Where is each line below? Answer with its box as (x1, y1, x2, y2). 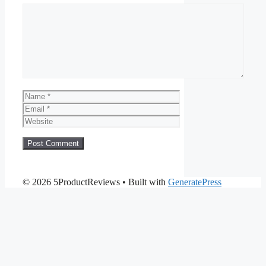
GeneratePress (168, 177, 221, 188)
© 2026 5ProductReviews (23, 177, 120, 188)
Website (22, 115, 52, 125)
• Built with (120, 177, 168, 188)
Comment (22, 3, 59, 14)
